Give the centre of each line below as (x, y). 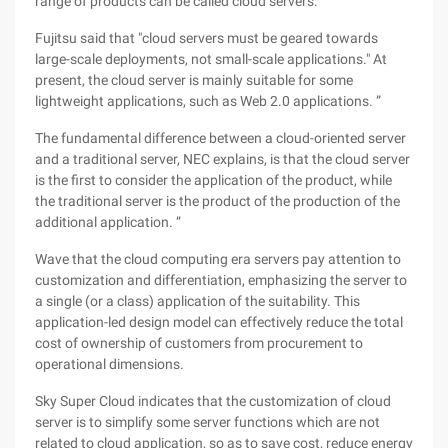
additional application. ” (108, 222)
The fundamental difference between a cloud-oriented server (220, 138)
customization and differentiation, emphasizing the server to (221, 280)
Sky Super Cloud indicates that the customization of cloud (213, 401)
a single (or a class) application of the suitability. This (197, 301)
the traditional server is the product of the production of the (217, 201)
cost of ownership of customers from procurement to (199, 343)
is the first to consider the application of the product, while (213, 180)
